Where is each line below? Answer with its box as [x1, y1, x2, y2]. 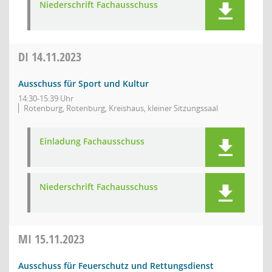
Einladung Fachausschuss [39, 135, 144, 147]
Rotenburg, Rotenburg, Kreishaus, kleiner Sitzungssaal [24, 103, 218, 114]
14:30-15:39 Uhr [18, 93, 73, 104]
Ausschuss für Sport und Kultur [18, 78, 149, 89]
